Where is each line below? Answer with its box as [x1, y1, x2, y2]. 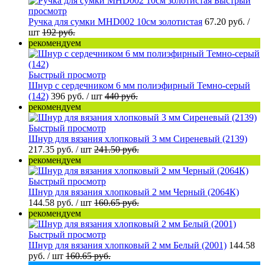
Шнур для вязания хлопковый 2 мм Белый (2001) [28, 240, 227, 250]
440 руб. [105, 91, 138, 101]
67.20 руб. [205, 16, 247, 27]
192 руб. [42, 27, 75, 37]
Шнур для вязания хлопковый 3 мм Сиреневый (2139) [28, 133, 247, 144]
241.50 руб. [94, 144, 139, 154]
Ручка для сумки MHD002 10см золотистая [28, 16, 202, 27]
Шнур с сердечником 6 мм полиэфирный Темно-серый [28, 80, 250, 91]
